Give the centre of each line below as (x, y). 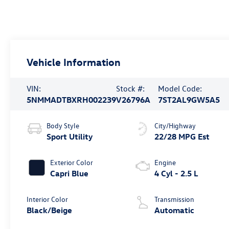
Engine (165, 162)
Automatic (175, 210)
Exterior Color (72, 162)
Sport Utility (70, 136)
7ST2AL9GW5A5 (189, 99)
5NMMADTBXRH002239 (72, 99)
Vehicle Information (74, 61)
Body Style (63, 125)
